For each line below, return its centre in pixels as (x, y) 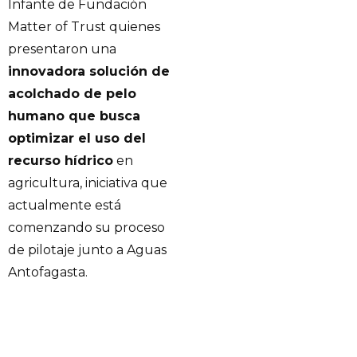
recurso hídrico (61, 161)
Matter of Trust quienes (84, 27)
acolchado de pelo (72, 94)
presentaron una (62, 49)
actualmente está (65, 206)
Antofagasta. (48, 273)
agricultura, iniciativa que (88, 183)
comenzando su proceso (86, 228)
